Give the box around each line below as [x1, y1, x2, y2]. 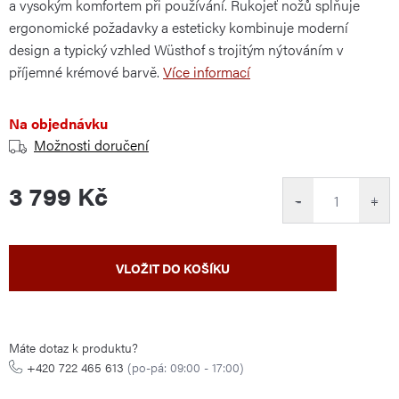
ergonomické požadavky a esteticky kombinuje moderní [9, 17, 348, 37]
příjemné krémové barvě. [9, 61, 159, 82]
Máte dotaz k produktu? [9, 338, 138, 356]
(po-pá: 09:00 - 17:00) [127, 358, 244, 376]
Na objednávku [9, 113, 108, 134]
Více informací [163, 61, 250, 82]
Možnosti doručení [34, 134, 149, 155]
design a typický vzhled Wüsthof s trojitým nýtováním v [9, 39, 344, 60]
